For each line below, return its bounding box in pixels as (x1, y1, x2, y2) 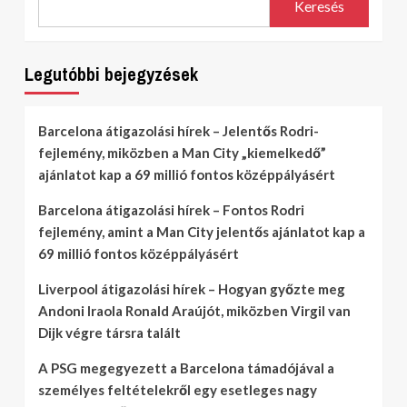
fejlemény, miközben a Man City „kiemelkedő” (38, 144, 326, 161)
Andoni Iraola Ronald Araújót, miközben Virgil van (38, 302, 351, 319)
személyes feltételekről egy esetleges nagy (38, 381, 317, 398)
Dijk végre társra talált (38, 323, 181, 341)
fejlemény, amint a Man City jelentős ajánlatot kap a (38, 223, 365, 240)
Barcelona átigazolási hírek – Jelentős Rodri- (38, 122, 319, 139)
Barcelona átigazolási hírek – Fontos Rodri (38, 201, 304, 218)
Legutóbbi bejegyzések (25, 61, 198, 86)
